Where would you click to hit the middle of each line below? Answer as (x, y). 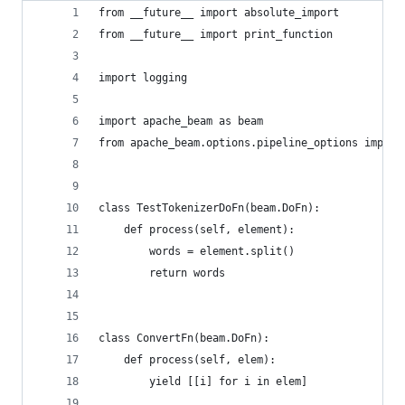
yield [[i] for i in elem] (203, 381)
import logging (143, 78)
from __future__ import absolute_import (219, 13)
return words (162, 273)
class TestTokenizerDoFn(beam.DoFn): (209, 208)
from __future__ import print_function (216, 34)
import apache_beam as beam (181, 121)
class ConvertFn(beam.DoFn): (184, 338)
